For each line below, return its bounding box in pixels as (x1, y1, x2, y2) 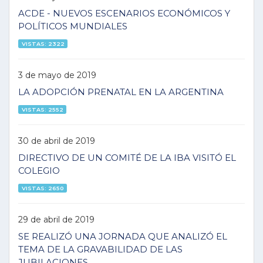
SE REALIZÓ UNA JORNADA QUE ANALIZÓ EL (18, 231, 227, 242)
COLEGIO (18, 165, 60, 176)
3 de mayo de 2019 (18, 69, 96, 80)
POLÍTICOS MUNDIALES (18, 21, 127, 32)
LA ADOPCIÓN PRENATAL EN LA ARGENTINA (18, 86, 224, 97)
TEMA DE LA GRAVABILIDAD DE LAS (18, 244, 183, 255)
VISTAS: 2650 (21, 184, 64, 191)
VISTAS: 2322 (21, 40, 65, 47)
